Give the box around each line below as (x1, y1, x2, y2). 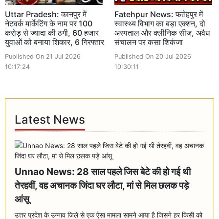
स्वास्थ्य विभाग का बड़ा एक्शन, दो (114, 18, 205, 28)
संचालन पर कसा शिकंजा (114, 37, 183, 47)
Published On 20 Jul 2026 (114, 52, 191, 60)
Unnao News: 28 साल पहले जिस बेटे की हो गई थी (15, 165, 191, 177)
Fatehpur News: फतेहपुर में (114, 9, 203, 19)
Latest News (15, 112, 86, 127)
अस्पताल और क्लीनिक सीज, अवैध (114, 27, 210, 38)
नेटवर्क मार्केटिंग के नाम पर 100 (5, 18, 92, 28)
